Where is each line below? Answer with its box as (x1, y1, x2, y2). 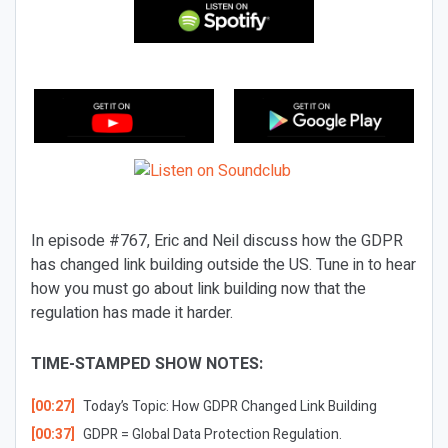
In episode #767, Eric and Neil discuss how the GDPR (31, 229, 403, 253)
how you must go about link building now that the (31, 277, 366, 301)
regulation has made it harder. (31, 301, 233, 325)
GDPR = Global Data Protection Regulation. (79, 424, 342, 445)
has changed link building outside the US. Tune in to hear (31, 253, 416, 277)
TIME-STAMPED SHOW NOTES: (31, 352, 263, 376)
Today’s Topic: (79, 396, 169, 417)
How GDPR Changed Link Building (171, 396, 377, 417)
